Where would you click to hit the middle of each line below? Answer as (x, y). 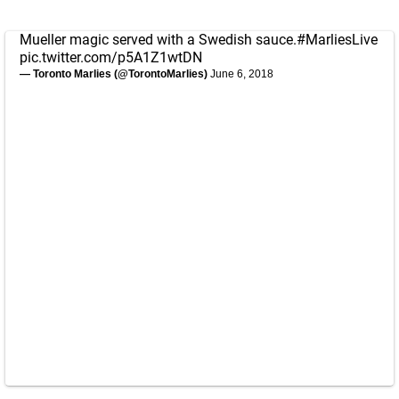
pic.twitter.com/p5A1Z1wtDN (111, 57)
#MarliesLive (337, 40)
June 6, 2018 (242, 74)
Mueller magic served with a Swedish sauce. (158, 40)
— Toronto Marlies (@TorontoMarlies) (115, 74)
